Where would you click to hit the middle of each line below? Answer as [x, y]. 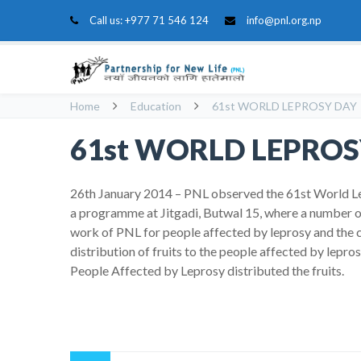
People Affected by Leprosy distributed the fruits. [207, 270]
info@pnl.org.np [284, 20]
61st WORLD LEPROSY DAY [284, 106]
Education [156, 106]
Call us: [107, 20]
